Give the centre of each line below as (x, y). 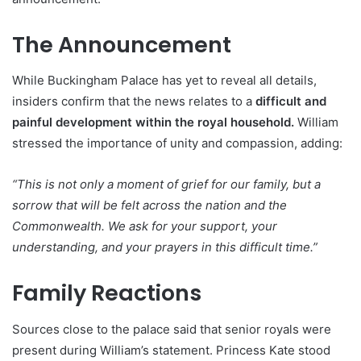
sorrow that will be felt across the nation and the (149, 205)
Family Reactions (107, 293)
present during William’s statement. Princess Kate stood (171, 350)
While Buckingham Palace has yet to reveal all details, (164, 81)
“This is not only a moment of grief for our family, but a (166, 185)
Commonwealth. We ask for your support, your (145, 226)
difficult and (291, 102)
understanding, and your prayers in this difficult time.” (165, 247)
